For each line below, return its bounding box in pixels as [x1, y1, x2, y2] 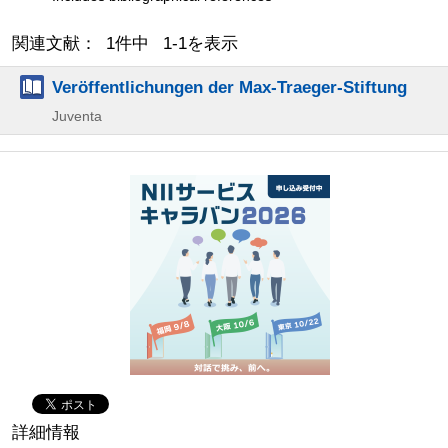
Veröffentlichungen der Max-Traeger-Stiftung [52, 76, 407, 97]
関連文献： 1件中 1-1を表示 [12, 33, 238, 53]
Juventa [52, 107, 102, 124]
